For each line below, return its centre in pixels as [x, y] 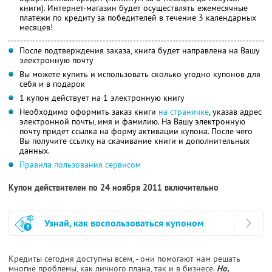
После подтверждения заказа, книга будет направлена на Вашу [140, 50]
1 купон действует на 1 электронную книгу [102, 97]
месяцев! [36, 27]
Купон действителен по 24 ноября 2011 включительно [114, 187]
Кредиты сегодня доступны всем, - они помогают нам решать [124, 258]
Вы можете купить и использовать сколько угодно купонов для [140, 74]
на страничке [184, 111]
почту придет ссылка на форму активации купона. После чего [136, 131]
